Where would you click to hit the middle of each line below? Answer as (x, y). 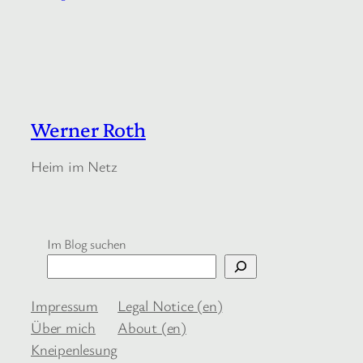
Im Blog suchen (87, 244)
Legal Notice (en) (170, 306)
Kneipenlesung (75, 350)
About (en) (152, 328)
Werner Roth (88, 129)
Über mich (64, 328)
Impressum (65, 306)
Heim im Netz (74, 166)
